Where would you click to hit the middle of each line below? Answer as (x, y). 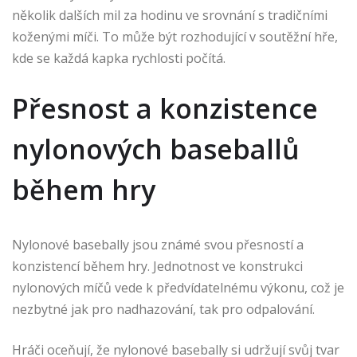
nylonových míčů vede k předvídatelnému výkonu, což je (178, 288)
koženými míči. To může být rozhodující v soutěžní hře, (175, 37)
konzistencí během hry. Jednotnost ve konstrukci (157, 267)
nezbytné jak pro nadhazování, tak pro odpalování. (163, 310)
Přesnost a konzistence (165, 109)
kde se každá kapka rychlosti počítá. (119, 59)
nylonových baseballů (156, 149)
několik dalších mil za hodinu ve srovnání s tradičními (170, 16)
